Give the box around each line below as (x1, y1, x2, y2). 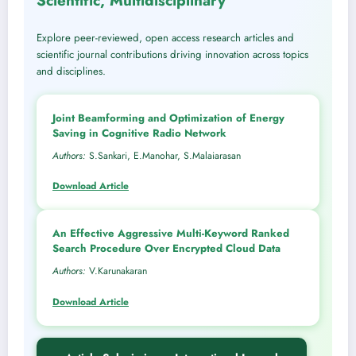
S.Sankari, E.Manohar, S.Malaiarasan (86, 149, 241, 164)
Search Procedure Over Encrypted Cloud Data (52, 241, 281, 257)
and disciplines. (37, 64, 106, 79)
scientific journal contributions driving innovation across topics (37, 47, 308, 63)
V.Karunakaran (86, 264, 147, 279)
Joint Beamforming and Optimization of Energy (52, 110, 284, 126)
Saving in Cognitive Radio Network (52, 126, 226, 141)
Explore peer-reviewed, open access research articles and (37, 30, 294, 46)
